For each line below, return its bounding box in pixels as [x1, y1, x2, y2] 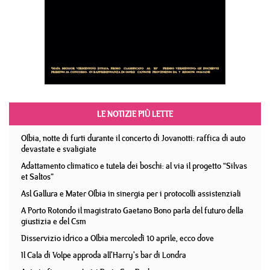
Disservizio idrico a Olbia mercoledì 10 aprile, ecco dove [21, 232, 214, 244]
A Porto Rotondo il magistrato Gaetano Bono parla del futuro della [21, 204, 243, 216]
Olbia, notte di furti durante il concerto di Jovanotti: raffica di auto [21, 132, 245, 144]
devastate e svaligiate [21, 143, 96, 155]
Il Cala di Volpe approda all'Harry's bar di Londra [21, 249, 186, 261]
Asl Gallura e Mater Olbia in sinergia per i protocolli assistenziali [21, 187, 241, 199]
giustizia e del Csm [21, 215, 86, 227]
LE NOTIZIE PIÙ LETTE [97, 108, 173, 120]
